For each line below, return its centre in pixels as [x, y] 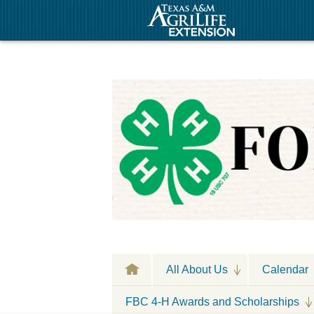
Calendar [285, 269]
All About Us [197, 269]
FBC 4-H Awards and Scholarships [212, 301]
